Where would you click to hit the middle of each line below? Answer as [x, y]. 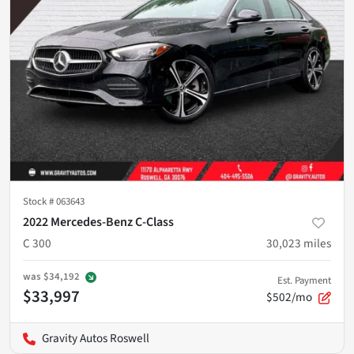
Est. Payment [304, 280]
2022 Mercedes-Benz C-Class [98, 222]
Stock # [40, 201]
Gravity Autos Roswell [96, 338]
